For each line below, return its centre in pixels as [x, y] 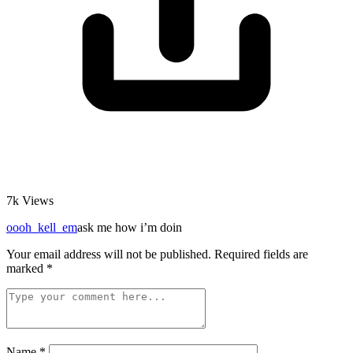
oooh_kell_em [42, 228]
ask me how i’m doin [130, 228]
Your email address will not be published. [109, 255]
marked [26, 269]
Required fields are [260, 255]
